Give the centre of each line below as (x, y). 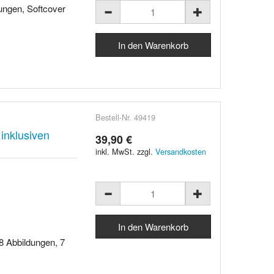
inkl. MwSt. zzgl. (126, 151)
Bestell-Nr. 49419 (126, 117)
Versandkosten (181, 151)
